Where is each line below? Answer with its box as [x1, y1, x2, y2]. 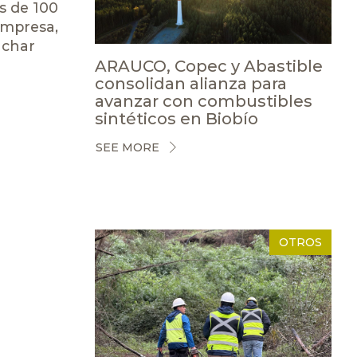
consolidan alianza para [94, 73, 287, 93]
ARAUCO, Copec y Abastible [94, 56, 323, 76]
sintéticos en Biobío [94, 108, 258, 128]
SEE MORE [95, 140, 159, 155]
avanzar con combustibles [94, 91, 312, 111]
